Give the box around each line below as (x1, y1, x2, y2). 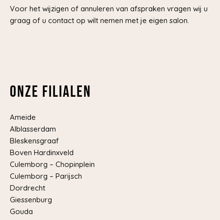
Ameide (10, 112, 36, 122)
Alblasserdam (10, 124, 56, 134)
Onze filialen (10, 82, 91, 102)
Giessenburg (10, 194, 52, 204)
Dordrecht (10, 183, 45, 192)
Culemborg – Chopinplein (10, 159, 95, 169)
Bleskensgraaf (10, 136, 59, 145)
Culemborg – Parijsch (10, 171, 82, 181)
